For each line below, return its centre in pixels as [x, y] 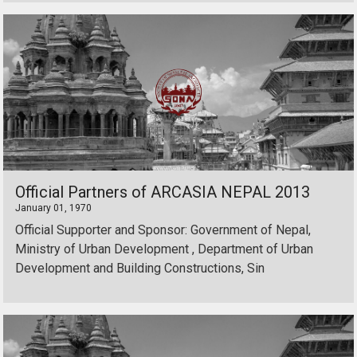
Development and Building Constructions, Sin [140, 268]
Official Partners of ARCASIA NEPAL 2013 [163, 192]
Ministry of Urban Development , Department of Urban [164, 249]
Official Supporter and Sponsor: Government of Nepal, [163, 230]
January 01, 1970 [53, 208]
